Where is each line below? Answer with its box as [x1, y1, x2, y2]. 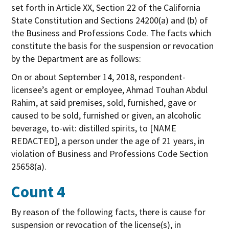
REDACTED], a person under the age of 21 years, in [11, 134, 205, 147]
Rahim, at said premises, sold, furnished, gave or [11, 96, 197, 108]
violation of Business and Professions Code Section [11, 147, 209, 159]
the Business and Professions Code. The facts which [11, 27, 212, 39]
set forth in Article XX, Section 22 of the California [11, 1, 201, 13]
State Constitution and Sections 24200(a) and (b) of [11, 14, 209, 26]
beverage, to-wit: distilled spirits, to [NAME [11, 122, 177, 134]
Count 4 [11, 181, 65, 201]
